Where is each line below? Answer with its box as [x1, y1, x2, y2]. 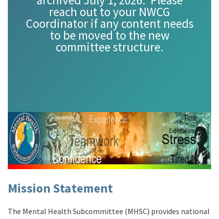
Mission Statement [8, 180, 113, 197]
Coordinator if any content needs [25, 16, 194, 32]
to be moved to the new [49, 27, 170, 44]
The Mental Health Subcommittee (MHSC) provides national [8, 206, 210, 216]
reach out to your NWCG [49, 4, 170, 20]
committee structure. [55, 39, 164, 55]
